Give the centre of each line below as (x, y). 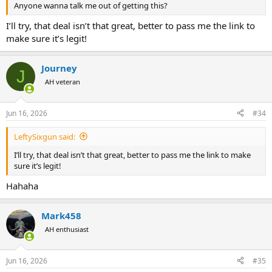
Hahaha (22, 186)
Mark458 (61, 216)
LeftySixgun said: (45, 136)
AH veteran (63, 82)
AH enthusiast (67, 229)
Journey (59, 68)
